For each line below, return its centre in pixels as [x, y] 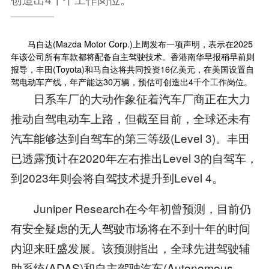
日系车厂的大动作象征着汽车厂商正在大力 [130, 98]
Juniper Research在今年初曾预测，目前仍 [131, 208]
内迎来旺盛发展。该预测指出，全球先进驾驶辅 [130, 247]
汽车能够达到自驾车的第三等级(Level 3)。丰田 [130, 138]
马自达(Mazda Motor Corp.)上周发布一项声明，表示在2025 [131, 44]
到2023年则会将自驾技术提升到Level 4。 [117, 177]
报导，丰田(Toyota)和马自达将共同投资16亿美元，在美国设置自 [132, 69]
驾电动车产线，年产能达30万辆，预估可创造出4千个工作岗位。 [131, 81]
